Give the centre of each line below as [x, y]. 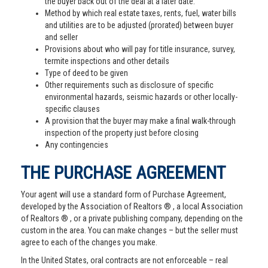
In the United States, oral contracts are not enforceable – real [124, 260]
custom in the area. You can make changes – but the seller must [130, 230]
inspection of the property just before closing [122, 133]
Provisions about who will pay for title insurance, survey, [140, 49]
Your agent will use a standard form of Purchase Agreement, [124, 194]
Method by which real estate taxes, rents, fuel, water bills [141, 13]
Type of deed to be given [86, 73]
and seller [61, 37]
